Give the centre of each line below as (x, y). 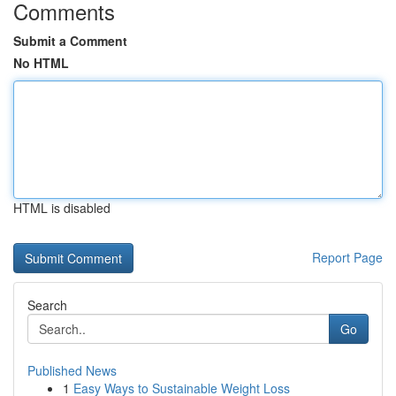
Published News (72, 370)
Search (47, 305)
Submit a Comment (70, 41)
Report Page (347, 257)
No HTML (41, 63)
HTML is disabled (62, 208)
